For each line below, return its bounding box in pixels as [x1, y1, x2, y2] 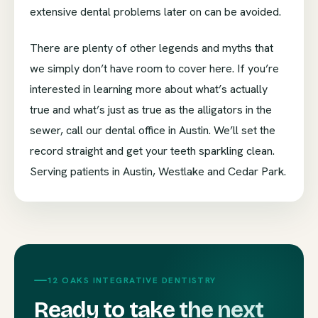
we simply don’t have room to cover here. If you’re [30, 61, 279, 77]
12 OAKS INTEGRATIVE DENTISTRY [47, 275, 216, 287]
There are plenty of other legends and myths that [30, 40, 273, 56]
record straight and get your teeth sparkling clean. [30, 143, 275, 159]
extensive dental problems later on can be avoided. [30, 4, 281, 20]
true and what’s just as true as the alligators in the [30, 102, 272, 118]
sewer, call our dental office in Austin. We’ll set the [30, 123, 275, 138]
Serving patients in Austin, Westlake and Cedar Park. [30, 164, 286, 180]
